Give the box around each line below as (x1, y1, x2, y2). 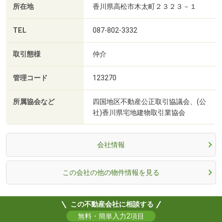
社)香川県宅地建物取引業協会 (93, 108, 185, 116)
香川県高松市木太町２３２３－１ (93, 2, 197, 10)
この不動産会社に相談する (70, 200, 154, 208)
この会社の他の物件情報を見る (62, 168, 160, 176)
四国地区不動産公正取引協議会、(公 (93, 97, 206, 106)
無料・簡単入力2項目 (78, 212, 144, 220)
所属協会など (13, 97, 55, 106)
